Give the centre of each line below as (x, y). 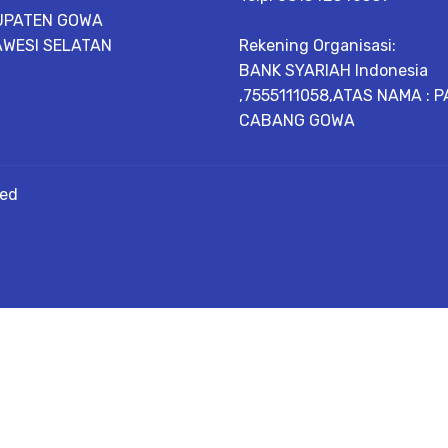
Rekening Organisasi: (317, 45)
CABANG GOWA (297, 120)
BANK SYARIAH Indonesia (333, 70)
